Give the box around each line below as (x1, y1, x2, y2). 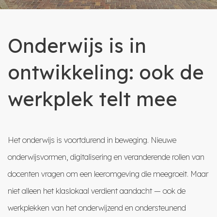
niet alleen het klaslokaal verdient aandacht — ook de (8, 186, 186, 196)
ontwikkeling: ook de (8, 60, 204, 84)
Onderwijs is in (8, 33, 146, 58)
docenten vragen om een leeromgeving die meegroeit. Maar (8, 169, 208, 179)
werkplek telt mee (8, 86, 177, 111)
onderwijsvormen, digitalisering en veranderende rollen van (8, 152, 204, 162)
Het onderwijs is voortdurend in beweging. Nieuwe (8, 135, 176, 145)
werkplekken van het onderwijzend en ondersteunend (8, 202, 186, 213)
